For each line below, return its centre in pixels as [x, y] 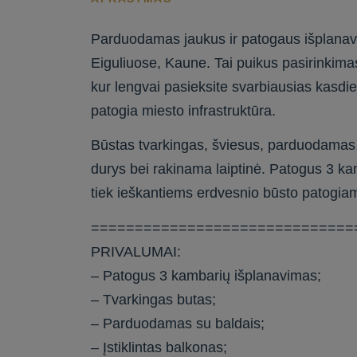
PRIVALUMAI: [136, 251]
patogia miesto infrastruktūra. [184, 110]
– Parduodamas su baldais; [178, 323]
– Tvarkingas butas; [154, 299]
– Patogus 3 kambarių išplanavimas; [206, 275]
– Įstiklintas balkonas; [159, 347]
